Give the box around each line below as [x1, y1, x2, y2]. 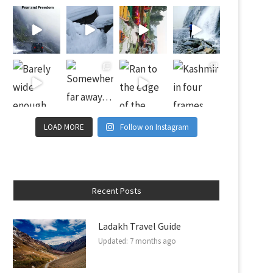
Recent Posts [91, 185, 141, 196]
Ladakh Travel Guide [98, 220, 181, 232]
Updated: [98, 236, 128, 246]
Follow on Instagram [120, 122, 190, 132]
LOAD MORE [43, 122, 84, 132]
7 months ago [128, 236, 176, 246]
